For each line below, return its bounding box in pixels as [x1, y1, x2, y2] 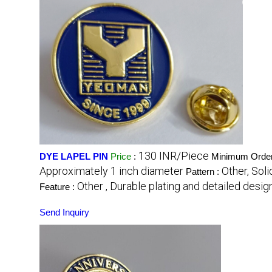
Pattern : [186, 166, 222, 177]
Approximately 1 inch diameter [39, 165, 183, 178]
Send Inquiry [39, 207, 89, 218]
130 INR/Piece [138, 149, 209, 163]
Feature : [39, 182, 77, 192]
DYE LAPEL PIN [39, 151, 108, 162]
